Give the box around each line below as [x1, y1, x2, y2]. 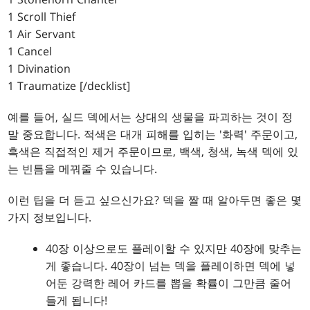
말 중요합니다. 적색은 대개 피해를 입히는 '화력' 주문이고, [8, 127, 298, 143]
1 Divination [8, 61, 71, 77]
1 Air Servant [8, 26, 76, 42]
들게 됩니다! [46, 293, 108, 309]
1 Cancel [8, 44, 53, 60]
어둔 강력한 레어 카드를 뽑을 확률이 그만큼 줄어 [46, 275, 292, 291]
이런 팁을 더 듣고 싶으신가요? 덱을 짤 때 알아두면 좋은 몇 [8, 192, 302, 208]
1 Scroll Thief [8, 9, 76, 25]
